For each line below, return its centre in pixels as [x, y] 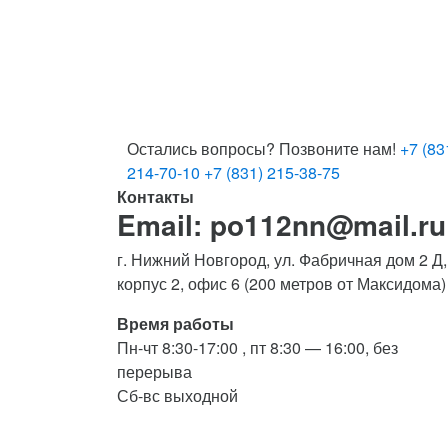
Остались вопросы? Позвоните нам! [261, 149]
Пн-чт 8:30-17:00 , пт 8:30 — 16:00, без [257, 348]
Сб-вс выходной [177, 396]
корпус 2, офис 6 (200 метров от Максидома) [281, 284]
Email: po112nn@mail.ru [281, 225]
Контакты [155, 197]
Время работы [175, 324]
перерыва [154, 372]
